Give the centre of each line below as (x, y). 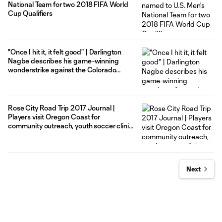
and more (23, 135)
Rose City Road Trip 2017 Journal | (62, 108)
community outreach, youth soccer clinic (70, 126)
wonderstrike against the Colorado (62, 69)
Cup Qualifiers (30, 13)
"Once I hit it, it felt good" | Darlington (65, 52)
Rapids (19, 78)
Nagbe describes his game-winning (63, 60)
